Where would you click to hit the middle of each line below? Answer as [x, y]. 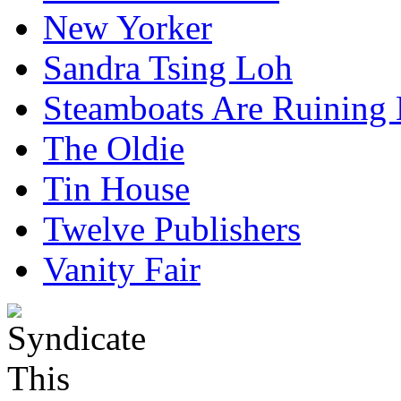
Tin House [116, 188]
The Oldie [114, 148]
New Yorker [128, 27]
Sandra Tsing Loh [168, 67]
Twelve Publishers [172, 228]
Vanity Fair [122, 269]
